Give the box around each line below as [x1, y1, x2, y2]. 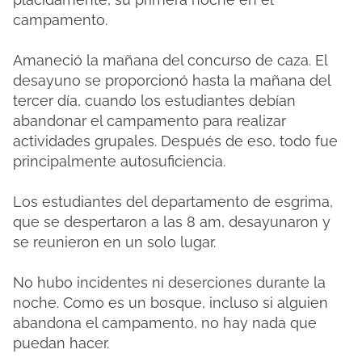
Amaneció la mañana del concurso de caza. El [13, 52, 327, 69]
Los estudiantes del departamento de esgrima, [13, 193, 333, 210]
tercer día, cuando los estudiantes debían [13, 92, 296, 109]
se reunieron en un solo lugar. [13, 234, 216, 250]
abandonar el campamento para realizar [13, 112, 286, 129]
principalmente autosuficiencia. [13, 153, 225, 170]
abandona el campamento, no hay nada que [13, 314, 317, 331]
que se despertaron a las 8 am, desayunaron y [13, 213, 330, 230]
